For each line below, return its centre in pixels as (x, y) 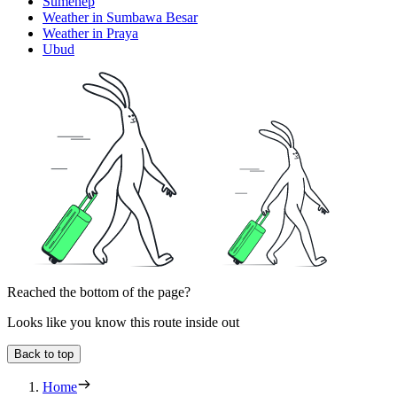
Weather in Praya (90, 33)
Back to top (44, 354)
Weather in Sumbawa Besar (120, 17)
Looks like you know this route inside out (123, 322)
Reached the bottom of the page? (99, 292)
